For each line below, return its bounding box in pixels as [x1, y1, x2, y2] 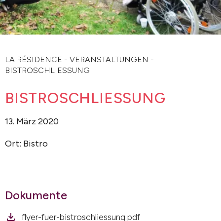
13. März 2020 [5, 116, 59, 127]
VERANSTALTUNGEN [70, 55, 148, 64]
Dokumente [5, 188, 67, 202]
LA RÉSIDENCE [5, 55, 62, 64]
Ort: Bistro [5, 138, 48, 149]
